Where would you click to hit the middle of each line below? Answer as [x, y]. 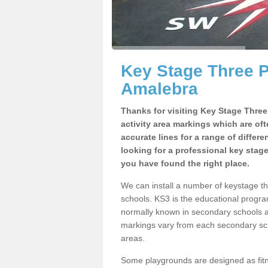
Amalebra [159, 89]
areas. [133, 238]
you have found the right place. [185, 163]
